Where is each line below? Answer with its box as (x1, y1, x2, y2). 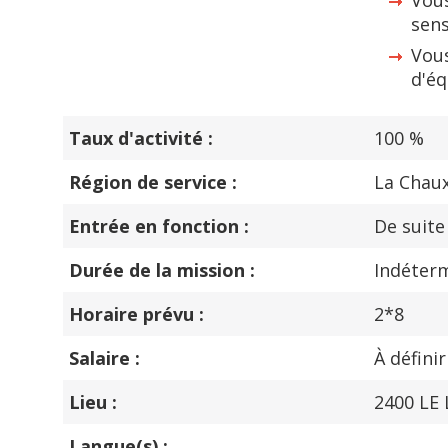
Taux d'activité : (69, 126, 213, 150)
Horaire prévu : (69, 302, 204, 326)
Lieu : (69, 390, 117, 414)
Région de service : (69, 170, 237, 194)
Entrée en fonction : (69, 214, 249, 238)
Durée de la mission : (69, 258, 255, 282)
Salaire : (69, 346, 140, 370)
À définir (374, 346, 446, 370)
